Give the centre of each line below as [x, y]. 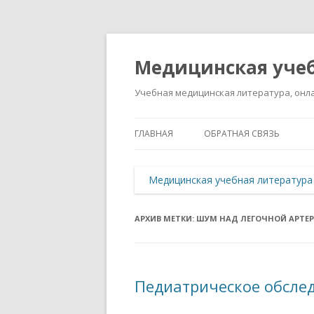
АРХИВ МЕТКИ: [165, 218]
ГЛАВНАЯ [154, 134]
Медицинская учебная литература [231, 180]
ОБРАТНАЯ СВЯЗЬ [242, 134]
